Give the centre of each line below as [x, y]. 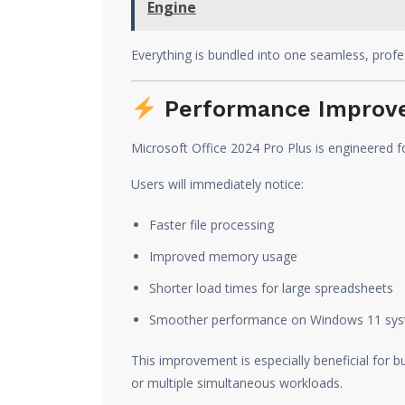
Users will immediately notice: [217, 184]
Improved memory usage [223, 256]
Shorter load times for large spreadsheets [271, 288]
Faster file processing [212, 225]
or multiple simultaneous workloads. [237, 383]
